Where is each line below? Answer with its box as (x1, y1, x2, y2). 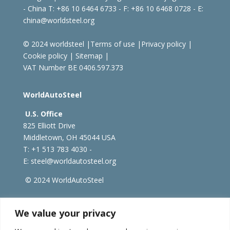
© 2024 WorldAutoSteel (25, 175, 104, 185)
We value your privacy (15, 206, 116, 219)
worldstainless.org (29, 214, 89, 224)
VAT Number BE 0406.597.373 (23, 62, 123, 72)
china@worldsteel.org (23, 15, 94, 25)
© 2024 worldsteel (23, 39, 84, 49)
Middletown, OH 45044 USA (23, 132, 116, 142)
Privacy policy (141, 39, 186, 49)
